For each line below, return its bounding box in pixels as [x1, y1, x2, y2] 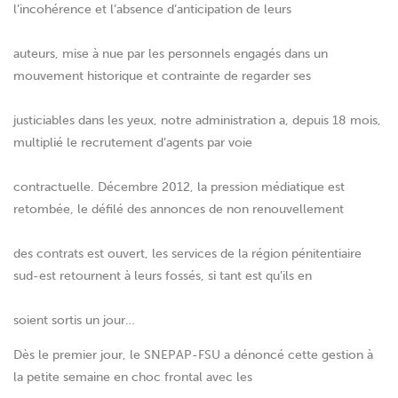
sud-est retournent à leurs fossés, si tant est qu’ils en [13, 268, 312, 284]
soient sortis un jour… [13, 313, 135, 329]
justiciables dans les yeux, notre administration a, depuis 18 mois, [13, 113, 381, 129]
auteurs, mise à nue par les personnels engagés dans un [13, 46, 328, 62]
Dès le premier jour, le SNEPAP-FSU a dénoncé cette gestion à [13, 347, 373, 363]
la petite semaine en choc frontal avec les [13, 370, 252, 386]
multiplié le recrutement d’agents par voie [13, 135, 252, 151]
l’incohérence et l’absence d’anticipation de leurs [13, 2, 291, 18]
